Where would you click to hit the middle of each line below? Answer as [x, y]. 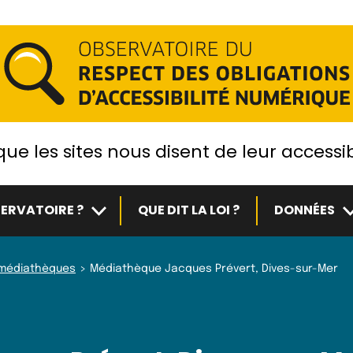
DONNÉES [304, 210]
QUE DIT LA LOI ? [188, 210]
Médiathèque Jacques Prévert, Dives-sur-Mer [214, 269]
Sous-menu [123, 207]
